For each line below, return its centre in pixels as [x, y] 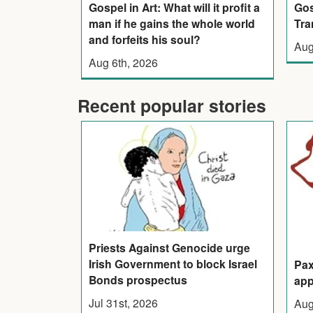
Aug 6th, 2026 [123, 63]
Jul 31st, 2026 [123, 303]
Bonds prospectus [138, 280]
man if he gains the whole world [172, 24]
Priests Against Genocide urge [169, 248]
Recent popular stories [172, 106]
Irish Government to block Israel [173, 264]
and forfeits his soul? [144, 40]
